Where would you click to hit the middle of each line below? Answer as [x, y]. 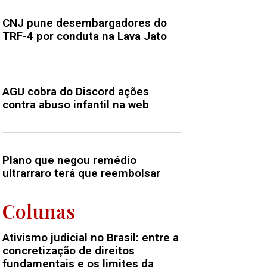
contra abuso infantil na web [76, 105]
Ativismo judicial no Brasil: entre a [91, 238]
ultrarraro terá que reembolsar [81, 173]
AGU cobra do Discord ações [76, 92]
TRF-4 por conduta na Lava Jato [85, 36]
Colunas [39, 211]
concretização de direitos [69, 251]
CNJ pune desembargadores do [85, 23]
